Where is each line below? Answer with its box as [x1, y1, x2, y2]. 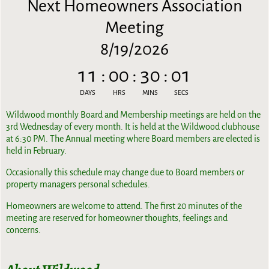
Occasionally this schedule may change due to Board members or [6, 168, 245, 178]
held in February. [6, 146, 67, 156]
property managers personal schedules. [6, 180, 151, 190]
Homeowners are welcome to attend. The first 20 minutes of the [6, 201, 243, 211]
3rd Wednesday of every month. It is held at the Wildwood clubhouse [6, 122, 260, 132]
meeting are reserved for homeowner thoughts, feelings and [6, 213, 228, 223]
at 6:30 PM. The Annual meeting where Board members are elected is [6, 134, 261, 144]
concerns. [6, 225, 41, 235]
